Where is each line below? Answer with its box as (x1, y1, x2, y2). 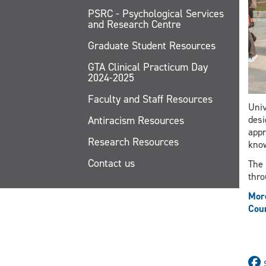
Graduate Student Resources (88, 38, 216, 53)
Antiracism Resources (88, 113, 184, 128)
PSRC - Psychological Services (88, 6, 224, 21)
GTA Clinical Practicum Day (88, 59, 208, 74)
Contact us (88, 156, 135, 170)
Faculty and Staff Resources (88, 91, 213, 106)
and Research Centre (88, 17, 181, 31)
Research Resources (88, 134, 179, 149)
